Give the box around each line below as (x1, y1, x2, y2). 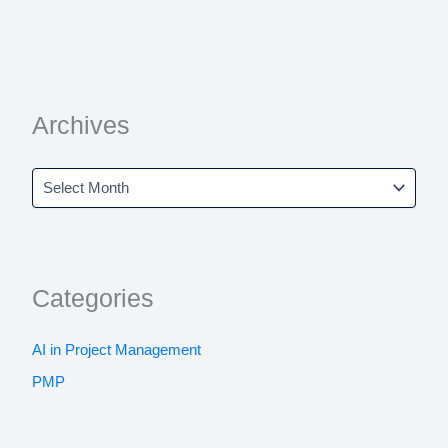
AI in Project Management (31, 342, 201, 359)
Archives (31, 112, 130, 140)
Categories (31, 284, 154, 312)
